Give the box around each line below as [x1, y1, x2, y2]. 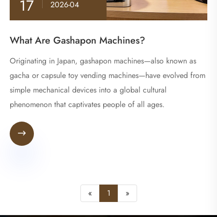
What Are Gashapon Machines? [10, 33, 145, 47]
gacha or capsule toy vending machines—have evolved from [10, 69, 205, 81]
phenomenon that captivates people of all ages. [10, 98, 165, 110]
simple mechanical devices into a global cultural [10, 84, 167, 95]
